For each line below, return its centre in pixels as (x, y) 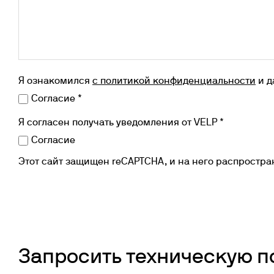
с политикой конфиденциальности (174, 81)
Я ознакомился (55, 81)
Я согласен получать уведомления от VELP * (121, 123)
